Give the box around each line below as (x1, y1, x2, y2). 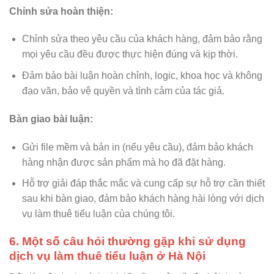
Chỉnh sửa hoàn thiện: (9, 6, 113, 17)
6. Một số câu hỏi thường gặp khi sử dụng (9, 234, 246, 248)
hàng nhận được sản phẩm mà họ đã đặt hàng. (21, 157, 226, 168)
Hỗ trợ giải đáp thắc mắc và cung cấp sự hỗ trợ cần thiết (21, 178, 265, 189)
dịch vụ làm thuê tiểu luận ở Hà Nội (9, 249, 206, 262)
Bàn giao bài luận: (9, 113, 93, 124)
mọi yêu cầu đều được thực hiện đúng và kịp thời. (21, 49, 238, 60)
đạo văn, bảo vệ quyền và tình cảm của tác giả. (21, 85, 224, 96)
